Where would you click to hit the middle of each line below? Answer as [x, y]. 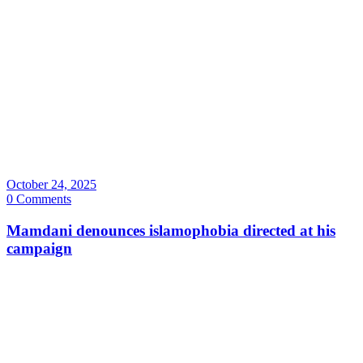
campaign [39, 249]
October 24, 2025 [51, 185]
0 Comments [39, 199]
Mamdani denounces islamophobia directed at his [171, 231]
